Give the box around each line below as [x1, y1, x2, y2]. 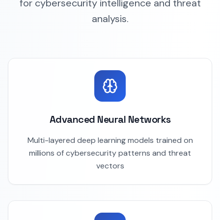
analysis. [91, 12, 129, 25]
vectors [96, 161, 124, 171]
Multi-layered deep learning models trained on [27, 135, 193, 145]
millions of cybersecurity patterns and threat [29, 148, 191, 158]
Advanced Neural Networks [49, 113, 171, 126]
